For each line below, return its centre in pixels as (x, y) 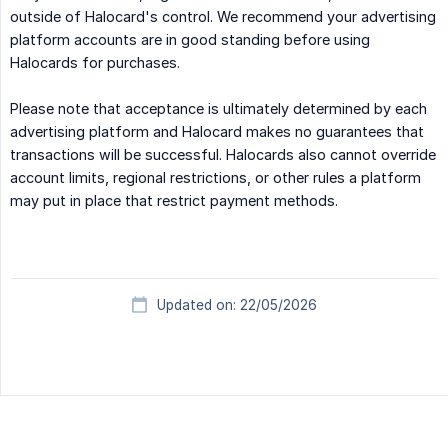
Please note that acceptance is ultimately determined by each (218, 109)
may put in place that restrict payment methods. (174, 201)
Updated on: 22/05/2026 (237, 305)
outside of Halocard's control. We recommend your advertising (223, 17)
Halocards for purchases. (95, 63)
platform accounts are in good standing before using (190, 40)
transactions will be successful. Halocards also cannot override (223, 155)
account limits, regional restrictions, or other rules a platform (215, 178)
